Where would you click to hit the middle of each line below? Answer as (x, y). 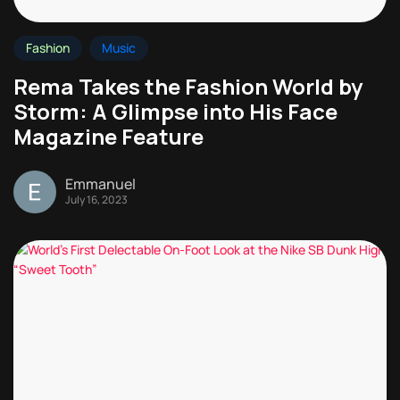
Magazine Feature (108, 136)
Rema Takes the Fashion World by (188, 86)
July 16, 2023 (96, 199)
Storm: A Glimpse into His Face (175, 111)
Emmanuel (100, 183)
